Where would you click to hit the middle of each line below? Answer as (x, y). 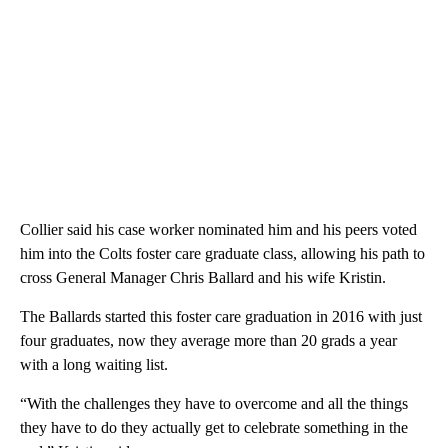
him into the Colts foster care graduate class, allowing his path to (222, 253)
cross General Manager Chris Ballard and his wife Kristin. (203, 277)
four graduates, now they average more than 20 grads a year (208, 340)
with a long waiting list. (94, 364)
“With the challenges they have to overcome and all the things (214, 403)
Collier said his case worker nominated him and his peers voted (218, 229)
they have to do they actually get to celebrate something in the (214, 427)
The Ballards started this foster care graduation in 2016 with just (221, 316)
